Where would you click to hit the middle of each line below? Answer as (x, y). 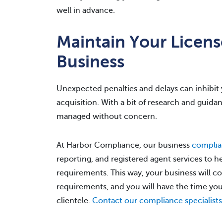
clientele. (74, 201)
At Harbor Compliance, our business (124, 145)
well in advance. (86, 10)
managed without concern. (107, 116)
